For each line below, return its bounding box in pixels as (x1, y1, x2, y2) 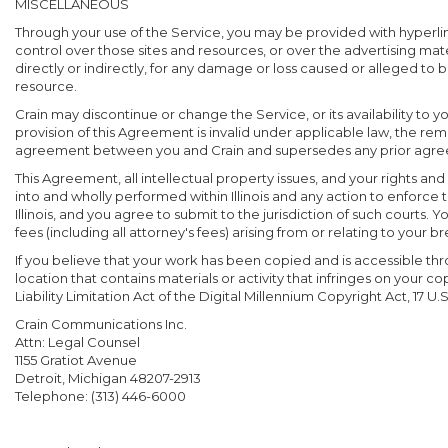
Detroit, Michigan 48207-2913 (15, 370, 201, 386)
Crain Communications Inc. (15, 316, 187, 332)
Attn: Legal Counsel (15, 334, 140, 350)
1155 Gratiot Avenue (15, 352, 137, 368)
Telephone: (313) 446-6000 (15, 388, 186, 404)
